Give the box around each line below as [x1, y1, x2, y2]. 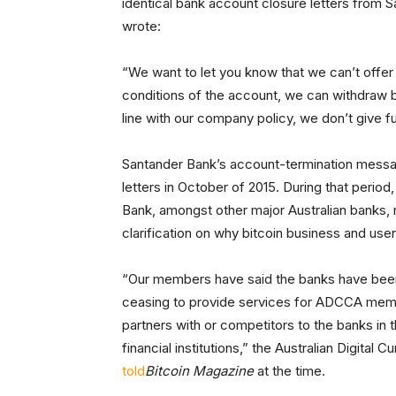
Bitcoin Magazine [145, 362, 257, 379]
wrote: [122, 17, 161, 34]
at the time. [257, 362, 325, 379]
